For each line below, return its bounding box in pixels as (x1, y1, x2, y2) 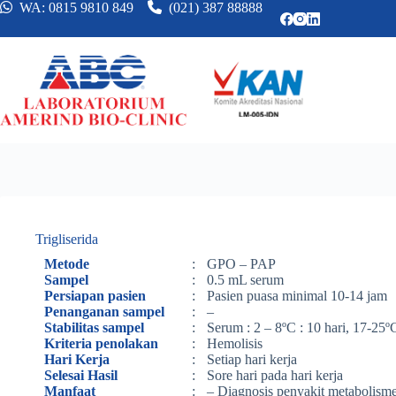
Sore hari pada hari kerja (206, 368, 343, 383)
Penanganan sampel (44, 304, 164, 319)
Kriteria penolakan (44, 336, 158, 351)
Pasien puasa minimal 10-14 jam (206, 288, 387, 303)
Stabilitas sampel (44, 320, 144, 335)
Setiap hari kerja (206, 352, 297, 367)
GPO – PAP (206, 256, 276, 271)
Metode (44, 256, 89, 271)
